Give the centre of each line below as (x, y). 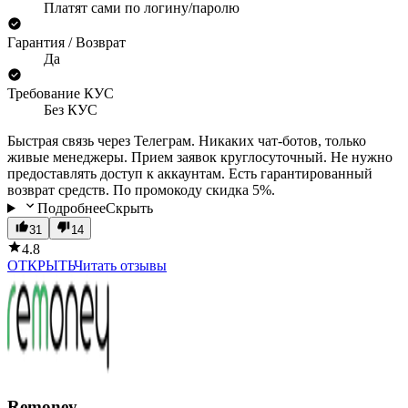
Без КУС (71, 109)
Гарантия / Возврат (66, 42)
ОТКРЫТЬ (41, 265)
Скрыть (129, 208)
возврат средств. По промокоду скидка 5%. (141, 189)
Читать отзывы (120, 265)
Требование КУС (61, 93)
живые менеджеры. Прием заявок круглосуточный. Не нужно (200, 157)
